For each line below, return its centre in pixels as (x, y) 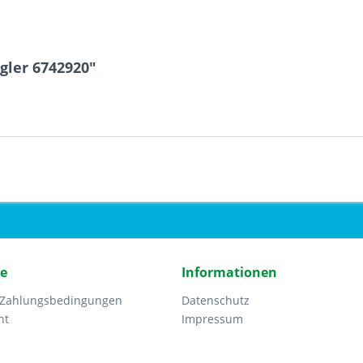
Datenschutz (216, 300)
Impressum (212, 319)
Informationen (229, 272)
